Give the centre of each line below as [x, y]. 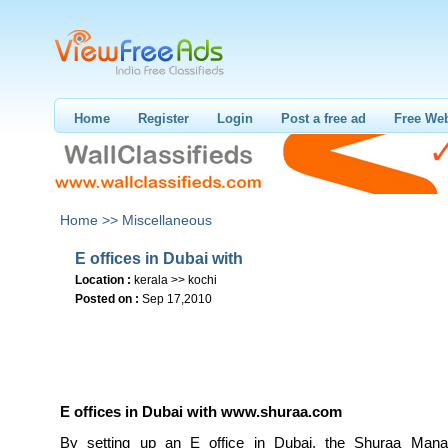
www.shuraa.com [281, 412]
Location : [103, 280]
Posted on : [107, 299]
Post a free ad [323, 118]
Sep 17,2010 [177, 299]
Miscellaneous [167, 220]
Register [163, 118]
